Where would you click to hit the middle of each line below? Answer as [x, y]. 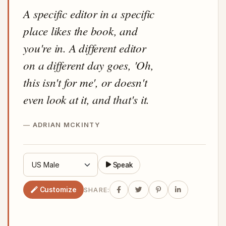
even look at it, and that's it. [87, 99]
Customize [58, 189]
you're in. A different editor [85, 48]
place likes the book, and [80, 31]
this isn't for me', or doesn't [85, 82]
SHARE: [97, 190]
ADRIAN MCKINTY [66, 125]
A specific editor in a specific [89, 13]
